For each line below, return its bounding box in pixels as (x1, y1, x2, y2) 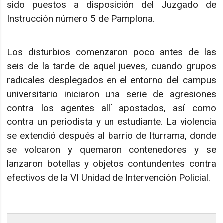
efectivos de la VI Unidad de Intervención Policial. (7, 171, 211, 183)
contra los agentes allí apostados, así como (7, 102, 216, 113)
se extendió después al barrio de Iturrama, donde (7, 129, 216, 141)
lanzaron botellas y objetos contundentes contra (7, 157, 216, 169)
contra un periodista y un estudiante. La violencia (7, 115, 216, 127)
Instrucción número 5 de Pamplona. (7, 13, 155, 25)
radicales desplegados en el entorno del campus (7, 74, 216, 86)
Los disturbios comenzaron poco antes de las (7, 46, 216, 58)
